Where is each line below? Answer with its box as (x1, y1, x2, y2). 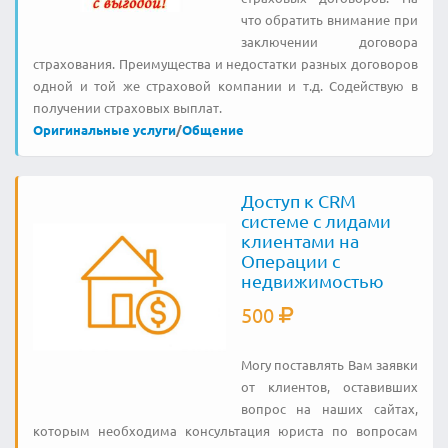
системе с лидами (240, 209, 391, 231)
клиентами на (240, 229, 359, 251)
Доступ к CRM (240, 189, 356, 211)
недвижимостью (240, 269, 384, 291)
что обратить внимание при (240, 10, 418, 28)
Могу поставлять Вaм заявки (240, 355, 418, 373)
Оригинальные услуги (33, 120, 176, 138)
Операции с (240, 249, 340, 271)
